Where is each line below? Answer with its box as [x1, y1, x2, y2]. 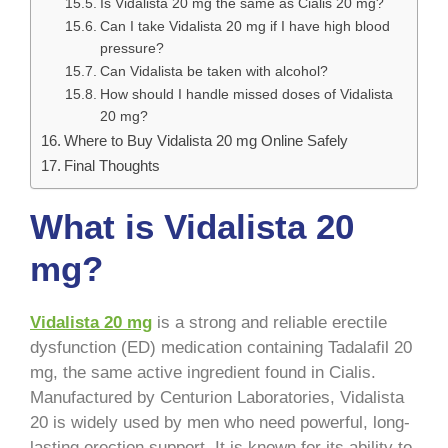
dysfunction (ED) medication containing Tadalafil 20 [30, 337, 412, 357]
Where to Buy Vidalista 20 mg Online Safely [64, 131, 349, 149]
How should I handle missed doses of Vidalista [99, 86, 393, 102]
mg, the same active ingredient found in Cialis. [30, 362, 376, 382]
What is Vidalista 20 [30, 206, 354, 246]
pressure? [99, 40, 164, 56]
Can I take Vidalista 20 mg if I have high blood [99, 18, 390, 34]
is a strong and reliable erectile [152, 312, 387, 332]
